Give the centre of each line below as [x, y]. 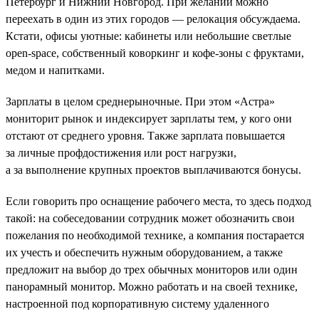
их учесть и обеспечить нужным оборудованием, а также [144, 252]
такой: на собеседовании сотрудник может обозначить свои [150, 218]
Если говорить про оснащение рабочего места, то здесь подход [158, 201]
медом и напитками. [55, 70]
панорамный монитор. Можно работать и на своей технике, [152, 286]
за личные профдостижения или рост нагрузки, [121, 152]
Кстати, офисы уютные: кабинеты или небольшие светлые [148, 36]
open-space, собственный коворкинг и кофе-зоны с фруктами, [155, 53]
